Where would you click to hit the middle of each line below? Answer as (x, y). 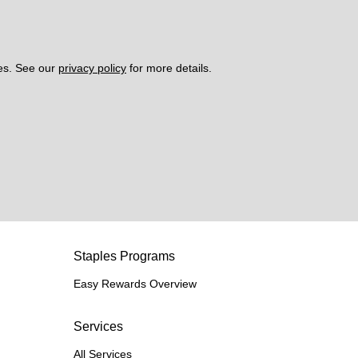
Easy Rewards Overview (135, 284)
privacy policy (92, 68)
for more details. (171, 68)
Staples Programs (124, 257)
